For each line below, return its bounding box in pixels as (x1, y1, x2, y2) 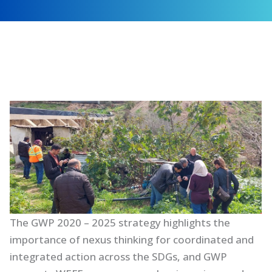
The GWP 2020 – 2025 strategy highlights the (10, 215, 231, 229)
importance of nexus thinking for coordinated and (10, 232, 254, 246)
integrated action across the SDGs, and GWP (10, 249, 228, 263)
